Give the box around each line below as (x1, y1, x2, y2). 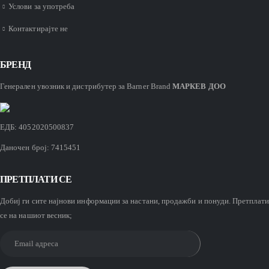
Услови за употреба (8, 1, 75, 11)
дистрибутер (72, 81, 117, 91)
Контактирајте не (8, 23, 68, 33)
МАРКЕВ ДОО (172, 81, 226, 91)
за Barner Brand (116, 81, 173, 91)
